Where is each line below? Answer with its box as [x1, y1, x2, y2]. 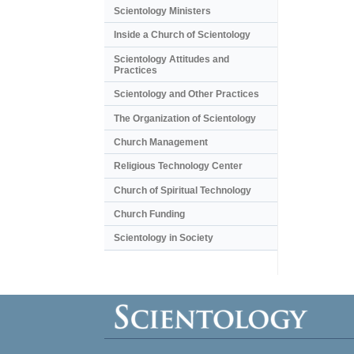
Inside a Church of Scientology [114, 29, 250, 41]
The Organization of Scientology [114, 112, 256, 124]
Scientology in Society [114, 232, 213, 244]
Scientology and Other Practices [114, 88, 259, 100]
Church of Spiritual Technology [114, 184, 251, 196]
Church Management [114, 136, 208, 148]
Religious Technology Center [114, 160, 243, 172]
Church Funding [114, 209, 185, 220]
